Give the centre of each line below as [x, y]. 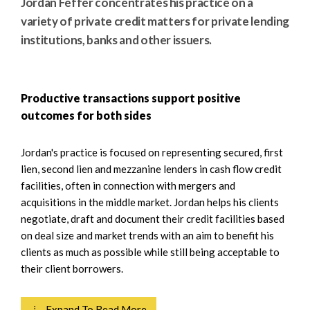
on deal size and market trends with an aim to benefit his [147, 235]
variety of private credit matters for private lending [155, 21]
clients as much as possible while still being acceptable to [150, 252]
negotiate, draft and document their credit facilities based [153, 219]
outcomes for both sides [86, 115]
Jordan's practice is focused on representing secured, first [152, 152]
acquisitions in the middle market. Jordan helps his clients [150, 202]
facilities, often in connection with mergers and [128, 185]
